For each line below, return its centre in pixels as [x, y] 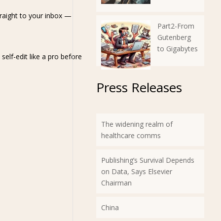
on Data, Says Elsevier [136, 171]
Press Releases [139, 87]
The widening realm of [137, 124]
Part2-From [176, 26]
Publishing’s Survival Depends [147, 160]
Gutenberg [174, 37]
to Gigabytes [177, 49]
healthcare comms [131, 135]
